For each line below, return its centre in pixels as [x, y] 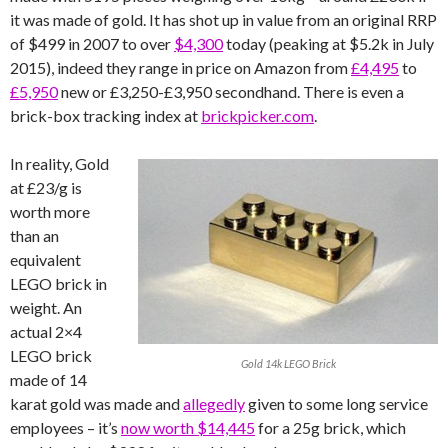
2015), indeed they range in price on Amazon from [180, 67]
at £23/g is [46, 187]
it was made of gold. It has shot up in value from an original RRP [223, 19]
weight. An [46, 307]
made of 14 [48, 379]
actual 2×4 [46, 331]
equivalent [45, 259]
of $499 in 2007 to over [92, 43]
